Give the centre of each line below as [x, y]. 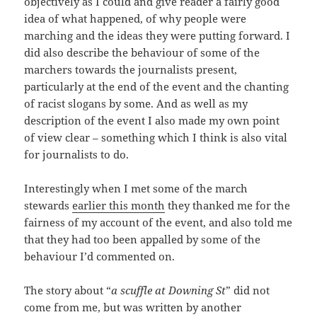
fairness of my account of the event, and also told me [158, 223]
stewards [48, 206]
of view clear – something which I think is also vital [156, 138]
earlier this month [119, 206]
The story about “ [68, 290]
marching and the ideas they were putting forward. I [157, 36]
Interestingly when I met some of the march [136, 189]
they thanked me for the [228, 206]
